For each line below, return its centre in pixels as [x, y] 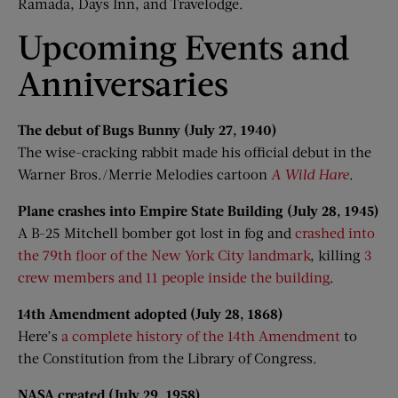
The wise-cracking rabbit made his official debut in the [195, 151]
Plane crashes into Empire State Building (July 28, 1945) [199, 210]
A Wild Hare [310, 174]
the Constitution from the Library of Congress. [167, 358]
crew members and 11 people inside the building [174, 277]
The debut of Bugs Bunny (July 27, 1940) [147, 129]
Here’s [40, 335]
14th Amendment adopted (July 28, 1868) [151, 313]
